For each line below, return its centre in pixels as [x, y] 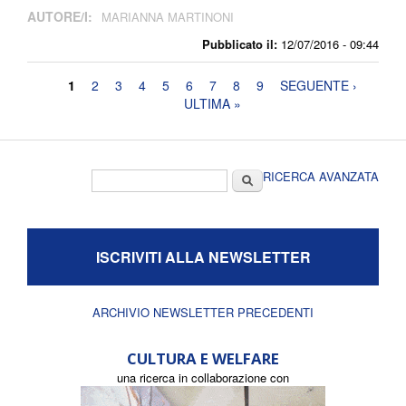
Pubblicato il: [240, 44]
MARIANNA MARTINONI [168, 17]
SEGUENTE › [319, 86]
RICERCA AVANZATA [321, 177]
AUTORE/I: [62, 17]
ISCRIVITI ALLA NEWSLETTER [203, 257]
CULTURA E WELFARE [203, 359]
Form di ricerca [148, 179]
